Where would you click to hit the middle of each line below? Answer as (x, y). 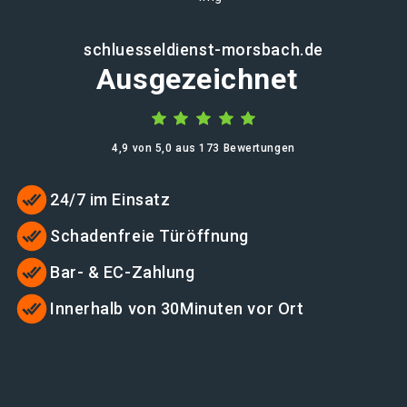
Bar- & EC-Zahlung (123, 272)
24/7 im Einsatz (110, 199)
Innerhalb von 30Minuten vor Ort (177, 308)
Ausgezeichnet (197, 79)
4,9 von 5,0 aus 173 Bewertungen (203, 148)
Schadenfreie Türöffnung (149, 236)
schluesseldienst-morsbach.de (203, 50)
